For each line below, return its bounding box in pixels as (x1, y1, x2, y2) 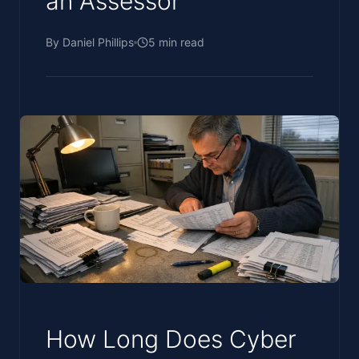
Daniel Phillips (63, 35, 134, 49)
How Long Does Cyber (46, 324, 296, 353)
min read (155, 35, 204, 49)
